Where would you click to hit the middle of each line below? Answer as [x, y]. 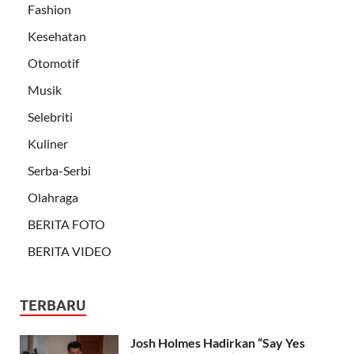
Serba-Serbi [59, 170]
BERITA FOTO [66, 224]
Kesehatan [57, 36]
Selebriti [50, 116]
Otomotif [53, 62]
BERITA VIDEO [70, 250]
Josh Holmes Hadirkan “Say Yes [218, 342]
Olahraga [53, 197]
